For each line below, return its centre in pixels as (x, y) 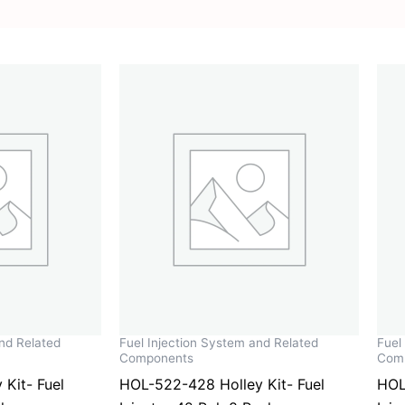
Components (156, 358)
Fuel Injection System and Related (219, 343)
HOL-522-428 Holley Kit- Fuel (222, 385)
